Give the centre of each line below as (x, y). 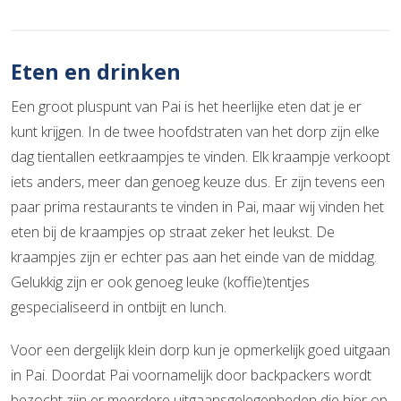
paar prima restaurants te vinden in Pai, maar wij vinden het (197, 206)
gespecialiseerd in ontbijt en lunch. (119, 307)
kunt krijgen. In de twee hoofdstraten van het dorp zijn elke (195, 131)
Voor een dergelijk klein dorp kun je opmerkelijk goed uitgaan (200, 350)
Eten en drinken (96, 71)
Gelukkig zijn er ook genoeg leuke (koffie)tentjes (160, 282)
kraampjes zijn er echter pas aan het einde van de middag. (194, 256)
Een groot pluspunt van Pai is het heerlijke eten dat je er (186, 106)
